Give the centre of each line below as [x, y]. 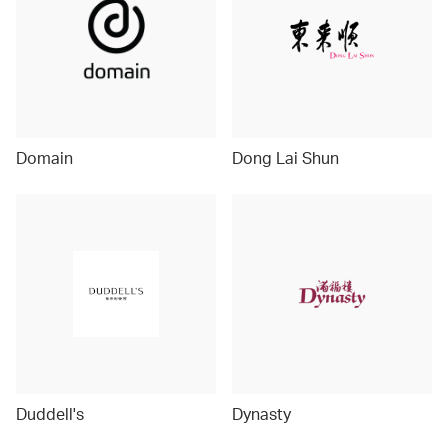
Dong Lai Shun [285, 157]
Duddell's [50, 413]
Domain [44, 157]
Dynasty [261, 413]
